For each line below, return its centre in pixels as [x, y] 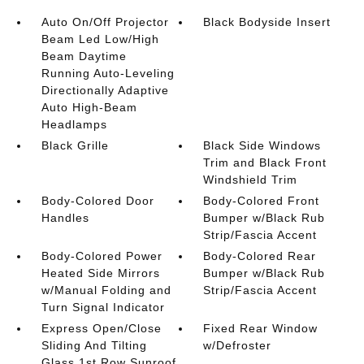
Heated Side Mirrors [100, 273]
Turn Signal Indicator [103, 307]
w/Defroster [238, 345]
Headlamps [74, 124]
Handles [65, 218]
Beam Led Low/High [100, 39]
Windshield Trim [251, 180]
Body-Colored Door [97, 201]
